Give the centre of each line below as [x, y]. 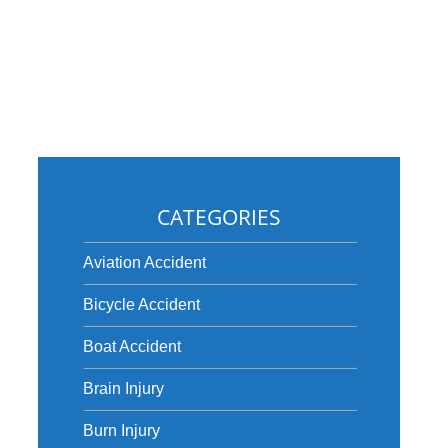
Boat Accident [131, 346]
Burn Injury [121, 430]
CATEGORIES [218, 217]
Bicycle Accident [141, 304]
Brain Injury [123, 388]
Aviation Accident [144, 262]
